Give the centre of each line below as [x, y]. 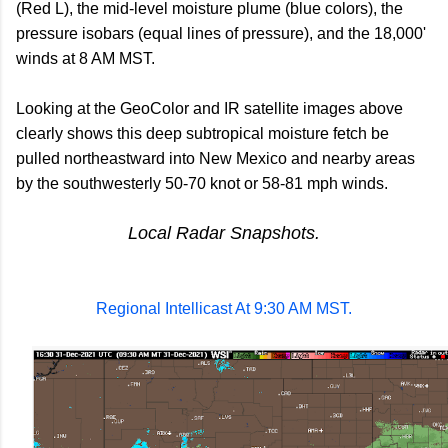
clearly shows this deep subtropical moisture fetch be [202, 134]
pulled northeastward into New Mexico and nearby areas [215, 159]
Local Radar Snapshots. [224, 233]
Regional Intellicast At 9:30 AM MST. [224, 309]
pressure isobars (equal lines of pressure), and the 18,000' [221, 34]
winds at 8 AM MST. [85, 59]
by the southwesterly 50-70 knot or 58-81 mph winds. [202, 184]
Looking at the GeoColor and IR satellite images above [209, 109]
